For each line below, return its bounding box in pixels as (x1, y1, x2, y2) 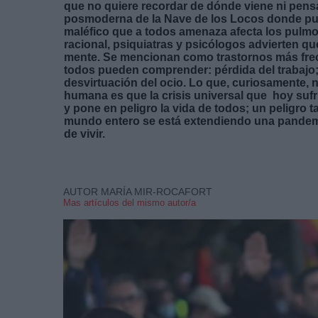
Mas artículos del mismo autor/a (63, 197, 196, 208)
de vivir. (64, 127, 139, 140)
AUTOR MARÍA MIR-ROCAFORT (63, 185, 212, 197)
